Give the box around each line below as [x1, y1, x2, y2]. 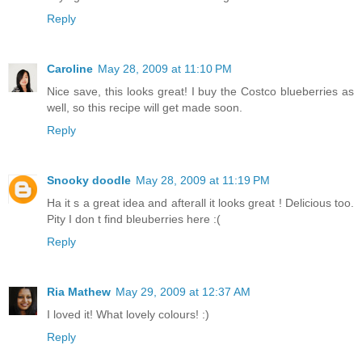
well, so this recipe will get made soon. [47, 100, 242, 114]
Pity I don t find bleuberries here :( [47, 212, 221, 225]
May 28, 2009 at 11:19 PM [136, 173, 270, 187]
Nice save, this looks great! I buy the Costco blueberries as [47, 84, 354, 98]
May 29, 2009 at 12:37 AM [116, 284, 250, 298]
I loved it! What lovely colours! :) [47, 307, 209, 321]
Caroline [47, 61, 93, 75]
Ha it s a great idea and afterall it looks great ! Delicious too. [47, 196, 354, 209]
